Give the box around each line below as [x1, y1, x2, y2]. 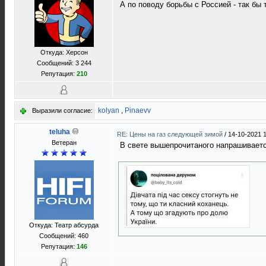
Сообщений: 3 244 [36, 59, 91, 66]
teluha [49, 128, 70, 136]
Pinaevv [125, 106, 151, 115]
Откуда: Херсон [40, 49, 88, 56]
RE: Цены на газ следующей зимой [117, 131, 224, 138]
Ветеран [51, 139, 77, 146]
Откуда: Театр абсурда [29, 221, 99, 229]
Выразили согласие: [32, 107, 93, 114]
